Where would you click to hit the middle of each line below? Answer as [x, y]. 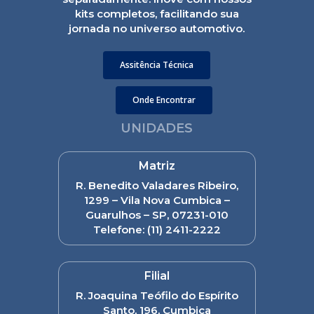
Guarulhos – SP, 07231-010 [157, 215]
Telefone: [120, 230]
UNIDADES [157, 129]
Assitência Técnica [157, 65]
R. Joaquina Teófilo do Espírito [157, 296]
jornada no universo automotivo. [157, 28]
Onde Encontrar [164, 100]
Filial [157, 276]
